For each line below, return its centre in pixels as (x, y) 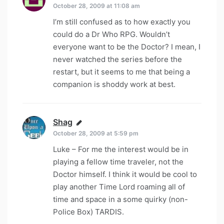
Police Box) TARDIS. (88, 212)
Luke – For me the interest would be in (121, 149)
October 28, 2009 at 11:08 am (96, 6)
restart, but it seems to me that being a (121, 72)
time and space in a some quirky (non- (120, 199)
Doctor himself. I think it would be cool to (125, 174)
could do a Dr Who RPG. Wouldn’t (111, 34)
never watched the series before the (117, 59)
